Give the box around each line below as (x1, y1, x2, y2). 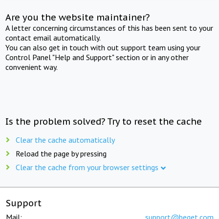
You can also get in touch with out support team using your (5, 42, 201, 52)
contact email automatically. (5, 32, 101, 43)
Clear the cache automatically (16, 134, 115, 145)
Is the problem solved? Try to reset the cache (5, 115, 202, 127)
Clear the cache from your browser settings (16, 162, 158, 172)
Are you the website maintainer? (5, 11, 150, 23)
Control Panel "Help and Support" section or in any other (5, 52, 189, 62)
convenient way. (5, 62, 58, 72)
